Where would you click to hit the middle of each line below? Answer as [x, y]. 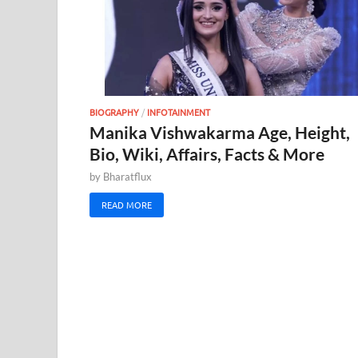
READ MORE [127, 205]
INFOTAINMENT [179, 111]
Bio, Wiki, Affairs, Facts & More [207, 153]
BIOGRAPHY [114, 111]
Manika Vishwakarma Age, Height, [220, 132]
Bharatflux [127, 176]
